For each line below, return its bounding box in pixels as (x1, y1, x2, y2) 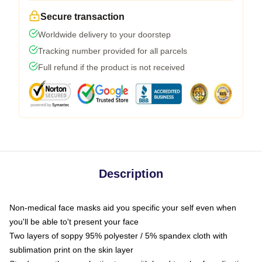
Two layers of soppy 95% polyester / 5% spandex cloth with (9, 231, 227, 240)
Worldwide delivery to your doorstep (38, 30, 171, 39)
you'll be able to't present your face (9, 217, 139, 226)
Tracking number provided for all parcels (38, 46, 187, 56)
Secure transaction (40, 12, 125, 22)
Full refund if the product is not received (38, 63, 185, 72)
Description (99, 167, 163, 180)
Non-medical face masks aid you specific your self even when (9, 203, 236, 212)
